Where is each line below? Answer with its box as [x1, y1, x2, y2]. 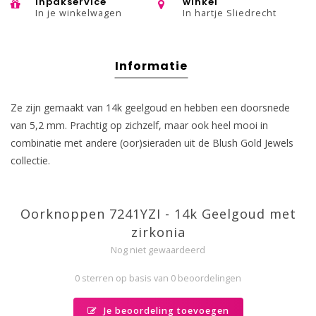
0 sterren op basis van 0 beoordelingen [75, 272, 241, 284]
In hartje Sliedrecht [183, 7, 276, 19]
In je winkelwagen [35, 7, 122, 19]
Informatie [114, 58, 188, 74]
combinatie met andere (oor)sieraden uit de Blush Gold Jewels [11, 136, 293, 150]
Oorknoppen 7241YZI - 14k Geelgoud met [20, 205, 296, 222]
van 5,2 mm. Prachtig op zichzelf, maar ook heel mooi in [11, 119, 268, 132]
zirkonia [130, 224, 186, 241]
